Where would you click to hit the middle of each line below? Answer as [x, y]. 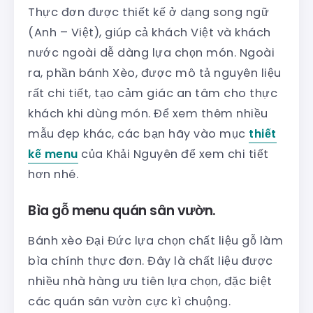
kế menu [53, 154]
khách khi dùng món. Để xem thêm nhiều [148, 113]
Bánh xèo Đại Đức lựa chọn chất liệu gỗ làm [155, 240]
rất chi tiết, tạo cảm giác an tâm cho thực [153, 93]
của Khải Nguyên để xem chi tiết [173, 154]
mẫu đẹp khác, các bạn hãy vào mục [138, 133]
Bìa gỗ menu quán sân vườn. [122, 210]
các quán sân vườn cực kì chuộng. [129, 301]
